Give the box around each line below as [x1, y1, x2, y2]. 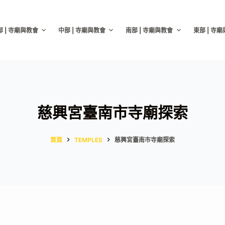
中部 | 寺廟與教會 [58, 26, 105, 34]
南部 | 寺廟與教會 [126, 26, 173, 34]
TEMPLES [74, 136, 102, 144]
